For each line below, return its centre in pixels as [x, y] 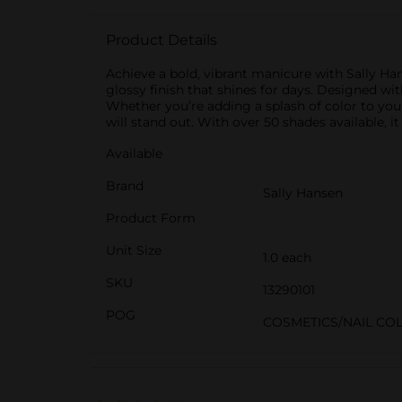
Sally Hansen [303, 193]
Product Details [162, 40]
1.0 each [287, 258]
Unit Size [134, 250]
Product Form [151, 218]
